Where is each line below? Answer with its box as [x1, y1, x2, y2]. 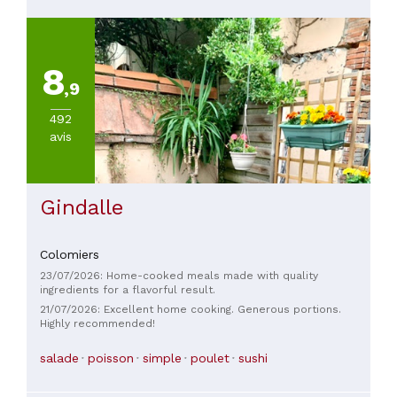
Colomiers [40, 247, 99, 262]
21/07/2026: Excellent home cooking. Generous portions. [40, 302, 341, 315]
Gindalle [40, 195, 123, 221]
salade [40, 350, 79, 365]
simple [143, 350, 182, 365]
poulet [191, 350, 230, 365]
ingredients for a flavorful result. [40, 284, 215, 297]
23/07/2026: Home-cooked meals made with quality [40, 269, 318, 283]
